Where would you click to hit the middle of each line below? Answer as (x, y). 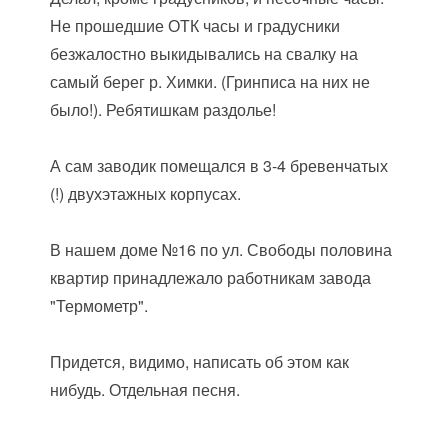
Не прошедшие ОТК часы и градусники (195, 25)
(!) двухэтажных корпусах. (146, 193)
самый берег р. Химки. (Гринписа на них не (210, 81)
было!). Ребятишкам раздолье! (163, 109)
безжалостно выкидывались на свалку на (204, 53)
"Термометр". (99, 305)
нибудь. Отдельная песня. (145, 389)
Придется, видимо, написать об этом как (200, 361)
